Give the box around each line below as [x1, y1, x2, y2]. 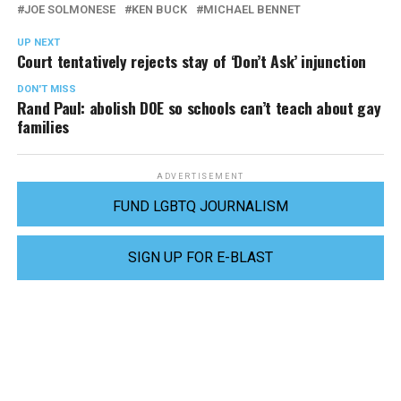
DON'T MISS [16, 83, 76, 96]
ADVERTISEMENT [156, 172, 245, 182]
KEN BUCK [131, 3, 187, 17]
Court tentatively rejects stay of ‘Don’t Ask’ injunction [16, 49, 366, 73]
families [16, 115, 69, 139]
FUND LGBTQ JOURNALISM [112, 198, 288, 216]
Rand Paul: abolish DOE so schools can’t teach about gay [16, 96, 381, 120]
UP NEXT [16, 37, 60, 49]
